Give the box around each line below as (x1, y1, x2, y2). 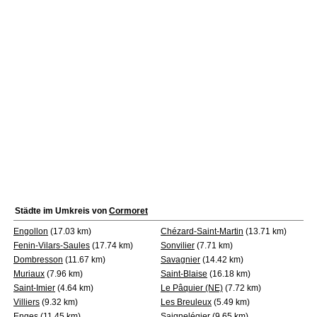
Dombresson (13, 255, 63, 265)
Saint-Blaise (161, 269, 207, 279)
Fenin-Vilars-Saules (13, 241, 90, 250)
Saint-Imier (13, 283, 55, 293)
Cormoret (109, 206, 148, 216)
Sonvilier (161, 241, 195, 250)
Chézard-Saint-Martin (161, 226, 243, 236)
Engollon (13, 226, 48, 236)
